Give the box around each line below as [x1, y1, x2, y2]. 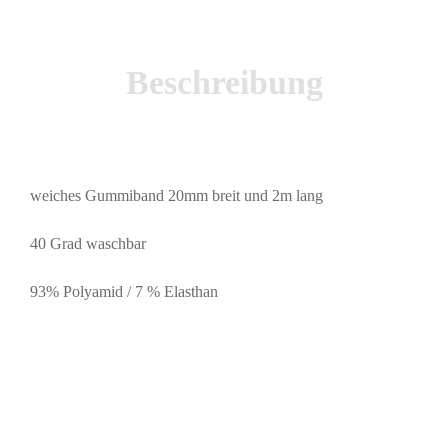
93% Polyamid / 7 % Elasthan [30, 283, 218, 300]
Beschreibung [125, 64, 323, 101]
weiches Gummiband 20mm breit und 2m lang [30, 187, 323, 204]
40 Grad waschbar [30, 235, 146, 252]
